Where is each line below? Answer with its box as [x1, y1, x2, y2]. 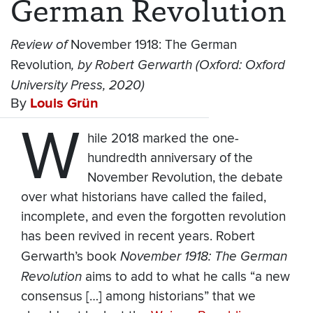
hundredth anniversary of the [87, 150, 253, 167]
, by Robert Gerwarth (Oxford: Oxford [71, 57, 285, 73]
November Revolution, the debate [87, 170, 283, 187]
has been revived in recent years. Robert [21, 228, 255, 245]
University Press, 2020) [10, 78, 145, 94]
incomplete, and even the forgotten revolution [21, 209, 286, 226]
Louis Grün [30, 95, 99, 112]
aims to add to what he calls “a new [82, 269, 290, 286]
